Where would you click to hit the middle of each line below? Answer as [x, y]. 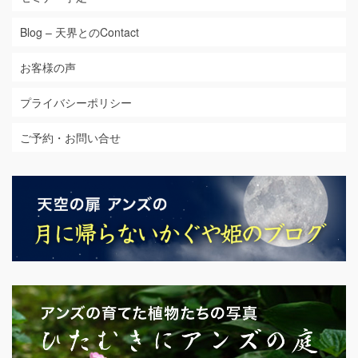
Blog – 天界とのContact [80, 32]
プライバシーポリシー [76, 102]
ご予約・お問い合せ [70, 137]
